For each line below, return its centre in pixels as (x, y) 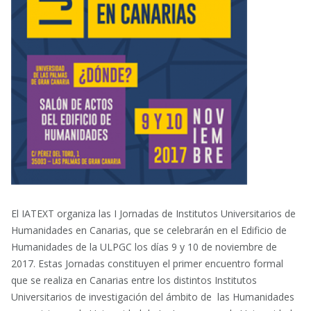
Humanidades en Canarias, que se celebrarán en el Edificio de (149, 230)
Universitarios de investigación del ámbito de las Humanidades (153, 297)
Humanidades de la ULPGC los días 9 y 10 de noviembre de (144, 247)
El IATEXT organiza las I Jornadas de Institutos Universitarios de (153, 213)
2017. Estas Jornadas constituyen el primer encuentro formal (147, 263)
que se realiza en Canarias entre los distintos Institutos (134, 280)
